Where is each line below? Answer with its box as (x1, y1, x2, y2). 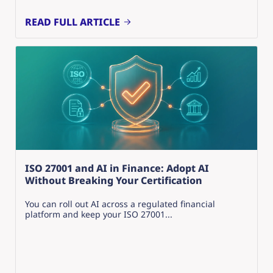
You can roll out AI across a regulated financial (25, 197, 215, 210)
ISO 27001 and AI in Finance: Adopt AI (25, 161, 209, 175)
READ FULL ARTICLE (25, 15, 120, 29)
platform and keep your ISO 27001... (25, 208, 172, 220)
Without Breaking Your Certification (25, 173, 202, 187)
